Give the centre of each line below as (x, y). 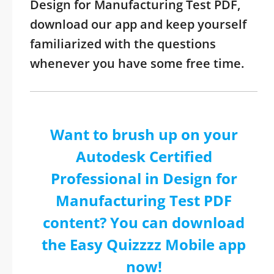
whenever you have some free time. (137, 63)
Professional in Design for (144, 178)
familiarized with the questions (123, 44)
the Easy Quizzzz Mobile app (144, 244)
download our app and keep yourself (138, 24)
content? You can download (144, 222)
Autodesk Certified (144, 156)
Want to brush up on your (144, 134)
